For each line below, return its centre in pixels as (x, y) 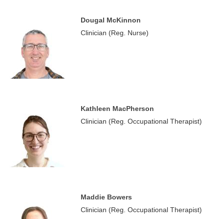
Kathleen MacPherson (117, 109)
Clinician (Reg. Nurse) (115, 33)
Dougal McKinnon (111, 20)
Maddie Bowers (106, 197)
